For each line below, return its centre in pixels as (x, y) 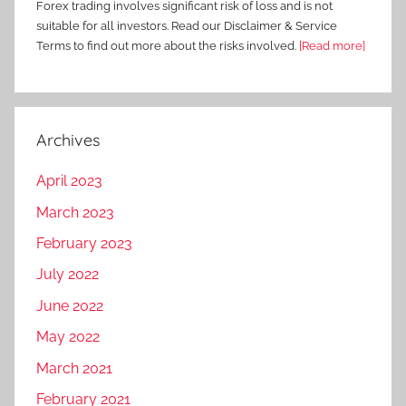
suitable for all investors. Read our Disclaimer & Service (187, 26)
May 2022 (68, 337)
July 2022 (68, 275)
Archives (68, 140)
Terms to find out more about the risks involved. (168, 46)
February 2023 (84, 244)
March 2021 (74, 368)
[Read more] (332, 46)
